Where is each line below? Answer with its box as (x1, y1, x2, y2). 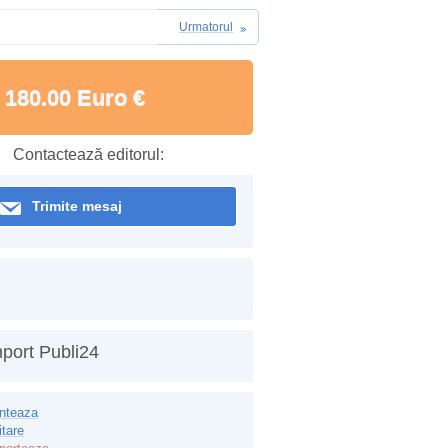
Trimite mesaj (32, 198, 122, 214)
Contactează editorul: (12, 146, 164, 163)
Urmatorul (179, 20, 233, 34)
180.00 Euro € (4, 85, 145, 110)
